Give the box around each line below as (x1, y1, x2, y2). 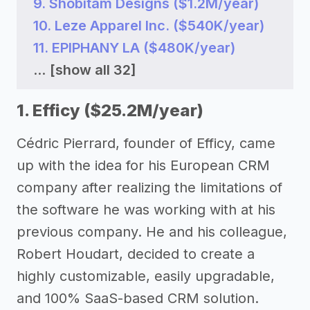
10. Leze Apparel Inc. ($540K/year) (33, 17, 264, 34)
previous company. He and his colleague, (17, 224, 287, 240)
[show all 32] (50, 62, 136, 78)
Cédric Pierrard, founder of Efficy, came (17, 135, 275, 152)
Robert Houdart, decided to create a (17, 246, 255, 262)
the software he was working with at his (17, 201, 275, 218)
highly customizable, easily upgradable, (17, 268, 275, 284)
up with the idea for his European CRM (17, 157, 270, 174)
